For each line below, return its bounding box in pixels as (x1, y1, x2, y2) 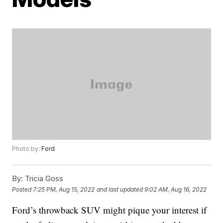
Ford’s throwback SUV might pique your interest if (12, 204, 207, 217)
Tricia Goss (23, 174, 64, 184)
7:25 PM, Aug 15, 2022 (33, 185, 95, 193)
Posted (12, 185, 33, 193)
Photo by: (12, 145, 42, 153)
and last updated (97, 185, 143, 193)
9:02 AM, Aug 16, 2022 (144, 185, 207, 193)
